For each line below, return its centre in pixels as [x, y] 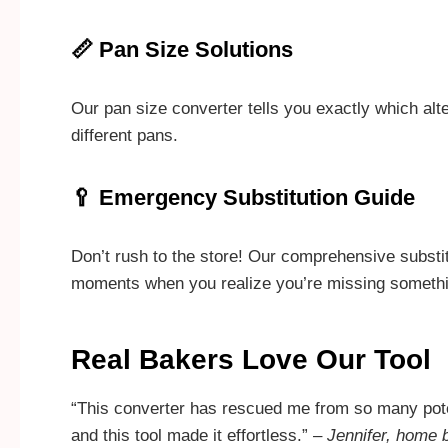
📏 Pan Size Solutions [182, 49]
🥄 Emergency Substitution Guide [243, 197]
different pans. [124, 135]
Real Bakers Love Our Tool [251, 360]
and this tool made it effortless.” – [199, 436]
